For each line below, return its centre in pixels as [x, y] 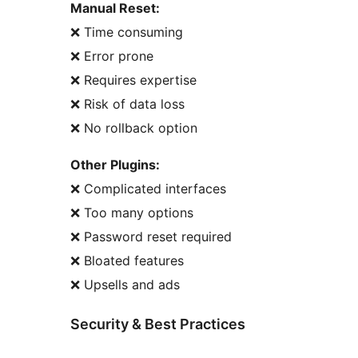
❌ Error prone [112, 56]
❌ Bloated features [127, 261]
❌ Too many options [132, 213]
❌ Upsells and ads [125, 285]
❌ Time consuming [127, 32]
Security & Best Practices [158, 324]
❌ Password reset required [151, 237]
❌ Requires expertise [133, 80]
